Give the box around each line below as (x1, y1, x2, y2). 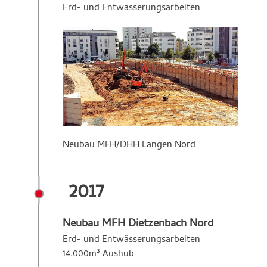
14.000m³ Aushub (63, 246, 134, 262)
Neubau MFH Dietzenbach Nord (63, 215, 213, 234)
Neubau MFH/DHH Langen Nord (63, 137, 198, 153)
